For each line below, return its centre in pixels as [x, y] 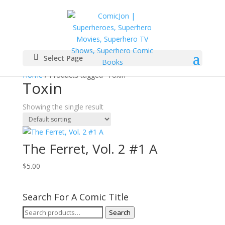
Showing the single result [63, 107]
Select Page [63, 58]
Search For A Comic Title [75, 197]
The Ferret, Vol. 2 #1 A [90, 149]
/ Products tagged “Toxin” [85, 75]
